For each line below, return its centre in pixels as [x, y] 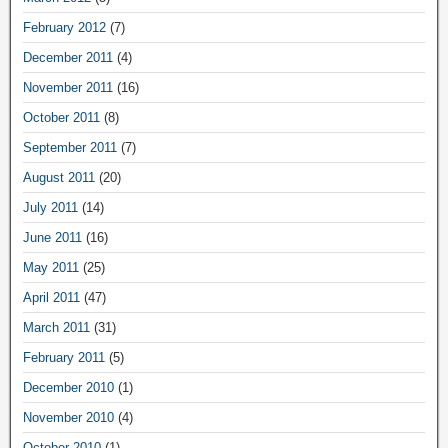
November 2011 [68, 87]
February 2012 [64, 27]
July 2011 [50, 207]
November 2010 [68, 417]
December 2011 [68, 57]
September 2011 [70, 147]
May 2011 [51, 267]
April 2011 [51, 297]
